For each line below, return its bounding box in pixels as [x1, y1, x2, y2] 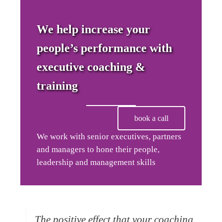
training [36, 79, 78, 92]
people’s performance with [36, 41, 172, 55]
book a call [134, 113, 169, 122]
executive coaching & [36, 60, 145, 73]
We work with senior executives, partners [36, 132, 181, 142]
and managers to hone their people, [36, 145, 160, 155]
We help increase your [36, 22, 150, 36]
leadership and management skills [36, 158, 156, 167]
